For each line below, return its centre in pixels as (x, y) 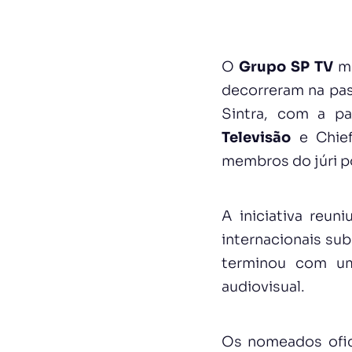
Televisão (257, 137)
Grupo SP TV (286, 67)
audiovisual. (264, 287)
